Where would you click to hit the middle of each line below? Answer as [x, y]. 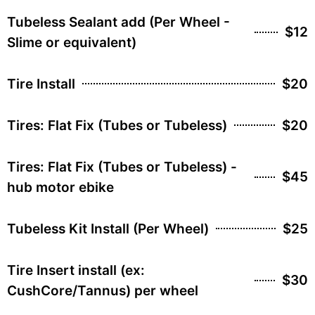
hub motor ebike [60, 187]
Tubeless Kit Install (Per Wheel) [108, 229]
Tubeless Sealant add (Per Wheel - [118, 22]
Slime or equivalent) [72, 42]
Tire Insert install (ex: [76, 270]
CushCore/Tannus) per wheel [103, 290]
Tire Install [41, 84]
